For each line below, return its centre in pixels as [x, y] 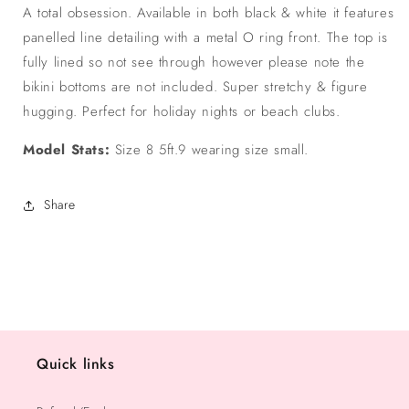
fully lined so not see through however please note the [194, 62]
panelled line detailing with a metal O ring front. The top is [205, 37]
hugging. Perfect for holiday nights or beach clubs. [184, 111]
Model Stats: [69, 149]
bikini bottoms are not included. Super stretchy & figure [195, 86]
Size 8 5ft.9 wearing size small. [212, 149]
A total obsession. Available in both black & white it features [209, 12]
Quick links [76, 364]
